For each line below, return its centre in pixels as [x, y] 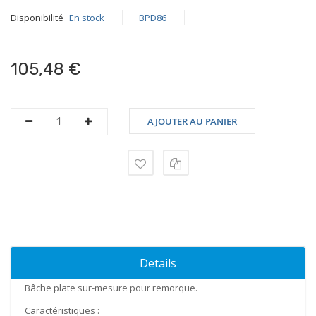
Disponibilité [37, 18]
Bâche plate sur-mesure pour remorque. [111, 288]
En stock [87, 18]
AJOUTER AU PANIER [192, 121]
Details [158, 263]
